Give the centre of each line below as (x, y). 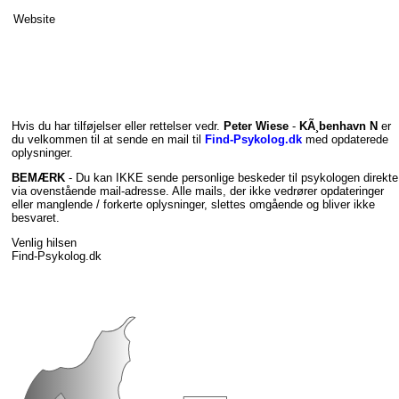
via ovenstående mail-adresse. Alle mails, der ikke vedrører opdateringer (198, 191)
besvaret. (36, 218)
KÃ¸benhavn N (338, 126)
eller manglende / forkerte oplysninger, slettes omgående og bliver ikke (193, 205)
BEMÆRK (38, 178)
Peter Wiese (256, 126)
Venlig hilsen (44, 242)
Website (34, 19)
